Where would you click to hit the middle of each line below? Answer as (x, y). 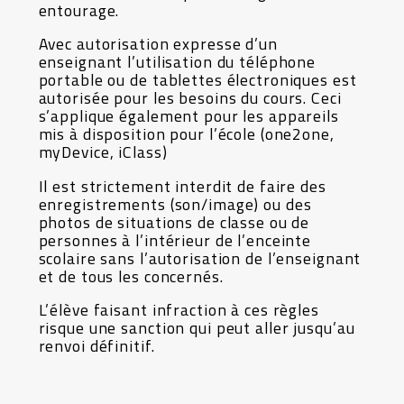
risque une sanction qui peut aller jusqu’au (197, 328)
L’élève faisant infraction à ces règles (179, 310)
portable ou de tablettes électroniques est (197, 80)
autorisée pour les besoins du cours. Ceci (190, 98)
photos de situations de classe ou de (174, 222)
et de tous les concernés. (131, 276)
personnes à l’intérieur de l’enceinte (175, 240)
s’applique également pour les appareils (188, 116)
